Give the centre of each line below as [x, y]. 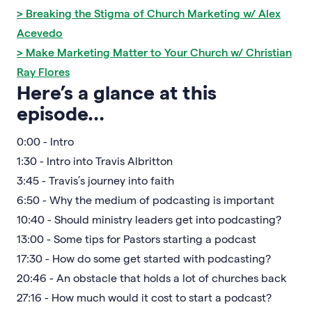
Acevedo [40, 32]
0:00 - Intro [45, 141]
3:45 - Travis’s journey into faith [95, 180]
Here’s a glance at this [117, 91]
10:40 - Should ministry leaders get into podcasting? [149, 219]
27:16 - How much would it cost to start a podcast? [144, 297]
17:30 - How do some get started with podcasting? [144, 258]
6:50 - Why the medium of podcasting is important [146, 199]
